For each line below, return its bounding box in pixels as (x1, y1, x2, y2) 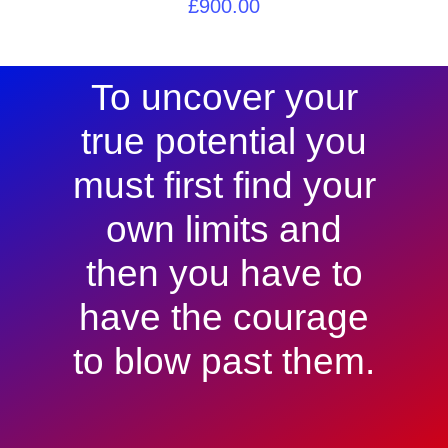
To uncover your (90, 76, 358, 118)
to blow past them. (73, 340, 375, 382)
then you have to (85, 252, 363, 294)
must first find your (72, 164, 376, 206)
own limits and (106, 208, 342, 250)
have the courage (79, 296, 369, 338)
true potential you (81, 120, 367, 162)
